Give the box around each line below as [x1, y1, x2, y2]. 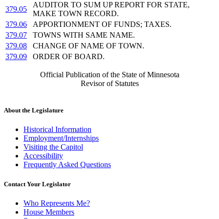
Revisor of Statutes [80, 79, 139, 88]
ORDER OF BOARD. [33, 52, 105, 61]
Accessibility [23, 152, 63, 160]
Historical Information [23, 125, 91, 134]
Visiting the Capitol [23, 143, 83, 152]
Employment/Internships [23, 134, 99, 143]
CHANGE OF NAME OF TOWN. [33, 42, 144, 50]
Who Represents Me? [23, 198, 90, 207]
